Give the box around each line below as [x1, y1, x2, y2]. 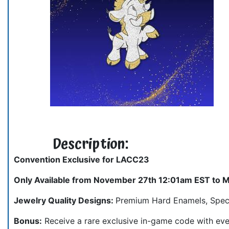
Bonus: [14, 215, 42, 226]
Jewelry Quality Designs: [14, 195, 116, 205]
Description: [53, 132, 129, 156]
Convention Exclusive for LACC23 [14, 154, 149, 165]
